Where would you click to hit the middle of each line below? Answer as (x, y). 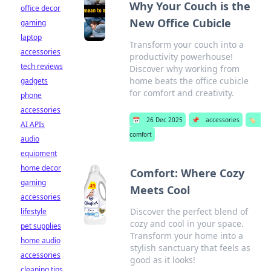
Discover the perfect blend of (189, 211)
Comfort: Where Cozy (188, 173)
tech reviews (42, 66)
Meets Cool (160, 190)
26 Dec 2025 (165, 120)
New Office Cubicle (181, 23)
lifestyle (34, 211)
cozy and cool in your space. (187, 224)
